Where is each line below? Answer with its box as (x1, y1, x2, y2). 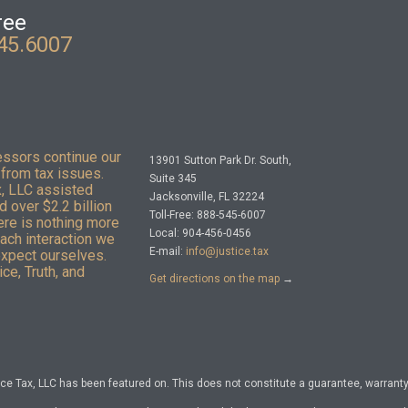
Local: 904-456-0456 (148, 227, 251, 240)
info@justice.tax (185, 245, 269, 258)
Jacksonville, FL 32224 (148, 190, 264, 203)
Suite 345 (148, 172, 197, 185)
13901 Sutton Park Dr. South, (148, 154, 291, 167)
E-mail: (148, 245, 186, 258)
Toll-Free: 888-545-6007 (148, 209, 266, 221)
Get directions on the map (148, 272, 280, 285)
